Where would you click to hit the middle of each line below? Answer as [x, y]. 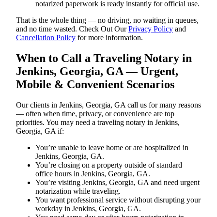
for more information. [109, 37]
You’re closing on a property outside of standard [109, 165]
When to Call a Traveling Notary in [104, 58]
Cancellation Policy [46, 37]
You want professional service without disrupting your [118, 200]
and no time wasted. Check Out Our [72, 29]
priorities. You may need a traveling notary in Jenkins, [98, 122]
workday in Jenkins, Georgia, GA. [88, 208]
